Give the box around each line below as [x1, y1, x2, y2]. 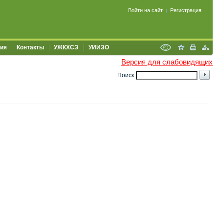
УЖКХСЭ [54, 44, 79, 51]
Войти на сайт [128, 7, 163, 13]
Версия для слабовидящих [121, 58, 213, 66]
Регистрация [170, 7, 201, 13]
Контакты [17, 44, 44, 51]
